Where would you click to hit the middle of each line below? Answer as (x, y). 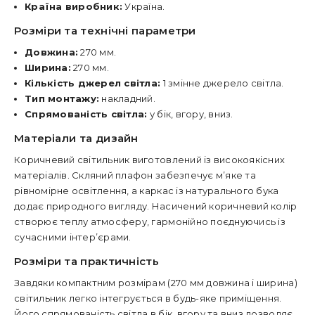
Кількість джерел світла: (93, 83)
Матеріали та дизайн (76, 138)
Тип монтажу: (62, 98)
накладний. (127, 98)
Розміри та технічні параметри (105, 31)
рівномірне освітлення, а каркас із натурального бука (147, 191)
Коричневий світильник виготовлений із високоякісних (150, 160)
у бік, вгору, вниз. (190, 114)
